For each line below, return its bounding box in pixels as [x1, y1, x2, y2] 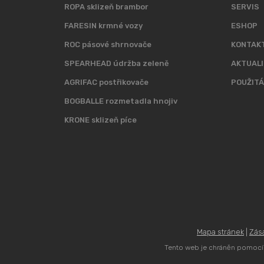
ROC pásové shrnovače [64, 40, 151, 49]
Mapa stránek [197, 227, 244, 236]
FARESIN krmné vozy [64, 21, 143, 30]
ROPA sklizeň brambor [64, 2, 148, 11]
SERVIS [230, 2, 259, 11]
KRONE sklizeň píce [64, 115, 137, 124]
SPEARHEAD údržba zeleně [64, 59, 169, 68]
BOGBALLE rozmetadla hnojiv [64, 97, 177, 105]
